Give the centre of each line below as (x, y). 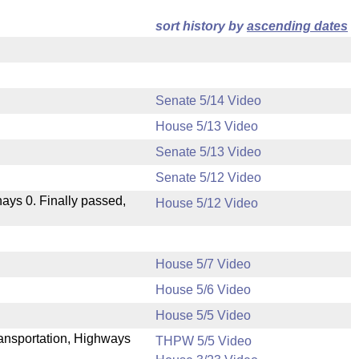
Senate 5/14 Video (208, 101)
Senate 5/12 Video (208, 177)
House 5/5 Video (203, 315)
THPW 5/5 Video (204, 341)
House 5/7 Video (203, 264)
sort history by (201, 26)
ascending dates (297, 26)
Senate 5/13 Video (208, 152)
